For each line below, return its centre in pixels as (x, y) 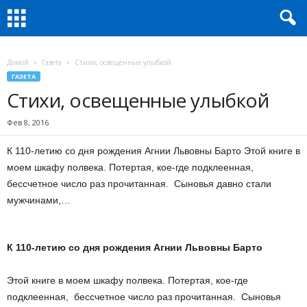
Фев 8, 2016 (28, 122)
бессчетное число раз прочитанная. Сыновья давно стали (139, 184)
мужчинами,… (39, 200)
